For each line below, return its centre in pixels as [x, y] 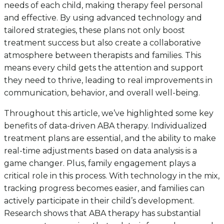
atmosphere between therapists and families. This [102, 55]
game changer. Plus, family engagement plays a [100, 163]
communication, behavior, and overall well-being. [102, 93]
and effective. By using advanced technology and [103, 18]
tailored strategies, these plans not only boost [94, 30]
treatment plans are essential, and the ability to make [110, 138]
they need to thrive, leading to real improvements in [108, 80]
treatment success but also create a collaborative [102, 43]
